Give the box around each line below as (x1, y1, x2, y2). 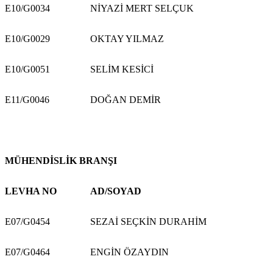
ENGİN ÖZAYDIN (90, 246, 169, 257)
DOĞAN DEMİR (90, 94, 161, 105)
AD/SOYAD (90, 185, 141, 196)
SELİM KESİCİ (90, 63, 154, 74)
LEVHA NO (5, 185, 57, 196)
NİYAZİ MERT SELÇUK (90, 2, 194, 13)
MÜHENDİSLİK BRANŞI (5, 155, 117, 166)
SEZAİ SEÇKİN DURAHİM (90, 216, 207, 227)
